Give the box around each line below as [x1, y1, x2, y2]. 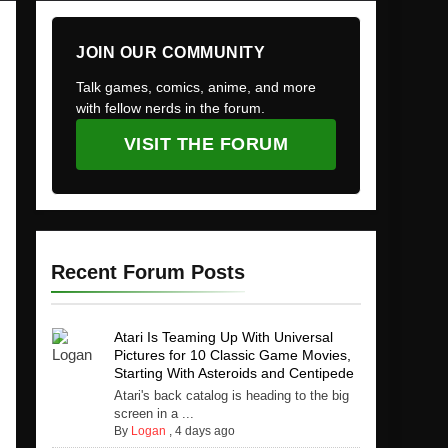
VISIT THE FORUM [123, 134, 289, 155]
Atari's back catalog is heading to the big [113, 388, 349, 404]
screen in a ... [113, 406, 194, 422]
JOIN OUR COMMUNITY [76, 44, 265, 62]
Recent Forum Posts [51, 261, 245, 284]
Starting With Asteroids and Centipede [113, 365, 354, 382]
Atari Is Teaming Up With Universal [113, 329, 333, 346]
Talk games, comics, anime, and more [76, 79, 316, 96]
